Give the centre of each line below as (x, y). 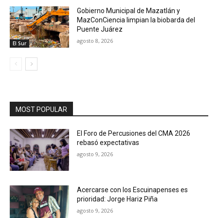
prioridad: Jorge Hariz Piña (118, 199)
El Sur (19, 44)
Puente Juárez (100, 29)
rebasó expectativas (108, 143)
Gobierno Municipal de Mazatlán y (129, 10)
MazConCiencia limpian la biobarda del (136, 20)
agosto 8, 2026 (95, 40)
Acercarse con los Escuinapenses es (133, 190)
